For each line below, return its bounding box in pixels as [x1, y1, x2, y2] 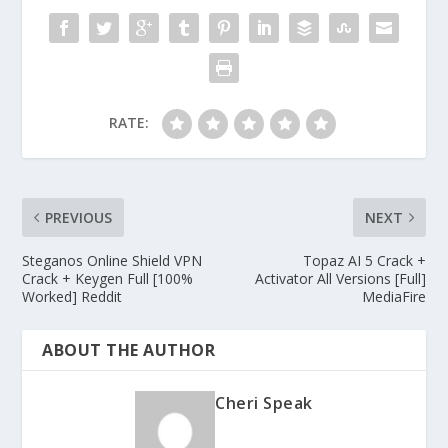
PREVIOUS [45, 207, 113, 227]
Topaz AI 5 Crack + [302, 250, 426, 270]
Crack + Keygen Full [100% [22, 268, 194, 288]
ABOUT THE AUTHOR [42, 338, 216, 361]
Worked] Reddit [22, 286, 123, 306]
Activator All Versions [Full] [254, 268, 426, 288]
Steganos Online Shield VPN [22, 250, 203, 270]
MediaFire [361, 286, 426, 306]
